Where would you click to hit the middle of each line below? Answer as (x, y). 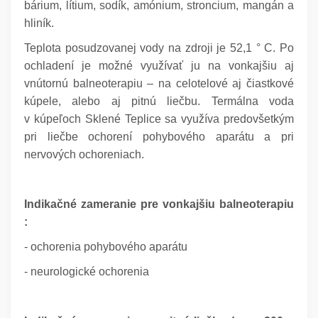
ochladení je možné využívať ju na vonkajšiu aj (159, 66)
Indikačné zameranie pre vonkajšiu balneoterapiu (159, 204)
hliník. (39, 23)
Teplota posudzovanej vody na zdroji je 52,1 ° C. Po (159, 48)
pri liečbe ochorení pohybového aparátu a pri (159, 137)
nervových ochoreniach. (84, 155)
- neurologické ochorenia (87, 272)
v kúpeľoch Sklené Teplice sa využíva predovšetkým (159, 119)
